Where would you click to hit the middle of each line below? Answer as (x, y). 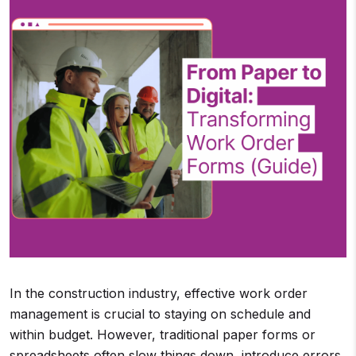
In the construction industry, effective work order (159, 293)
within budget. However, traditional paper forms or (163, 335)
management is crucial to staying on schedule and (160, 314)
